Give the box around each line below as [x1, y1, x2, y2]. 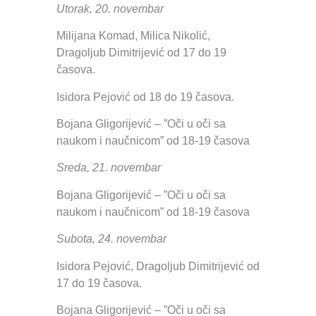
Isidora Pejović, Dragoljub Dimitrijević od [56, 260, 260, 272]
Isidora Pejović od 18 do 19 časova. [56, 90, 234, 103]
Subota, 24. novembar [56, 233, 166, 245]
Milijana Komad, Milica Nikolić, [56, 30, 210, 42]
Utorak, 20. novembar [56, 2, 164, 15]
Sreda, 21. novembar [56, 162, 161, 174]
